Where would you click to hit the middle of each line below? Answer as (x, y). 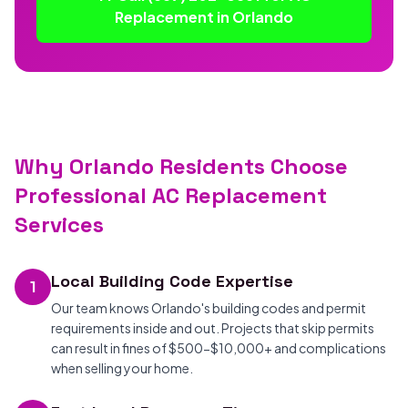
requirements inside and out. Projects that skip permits (213, 328)
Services (59, 224)
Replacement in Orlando (204, 17)
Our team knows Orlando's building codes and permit (209, 308)
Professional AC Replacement (171, 195)
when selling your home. (122, 368)
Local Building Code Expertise (172, 281)
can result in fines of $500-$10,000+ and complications (219, 348)
